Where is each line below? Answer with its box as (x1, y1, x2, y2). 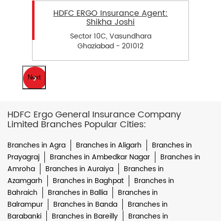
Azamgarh (7, 175, 42, 186)
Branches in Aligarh (76, 139, 142, 151)
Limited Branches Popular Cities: (7, 117, 146, 132)
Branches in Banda (53, 198, 117, 210)
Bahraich (7, 186, 37, 198)
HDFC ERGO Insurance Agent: (53, 7, 168, 20)
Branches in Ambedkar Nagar (50, 151, 150, 163)
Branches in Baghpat (53, 175, 124, 186)
